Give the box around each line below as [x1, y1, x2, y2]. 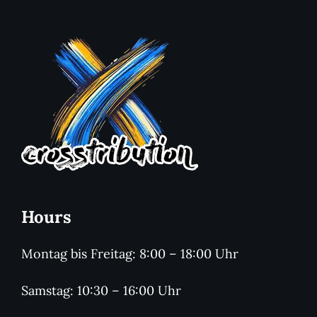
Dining [140, 6, 177, 21]
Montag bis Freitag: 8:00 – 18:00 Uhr [21, 246, 238, 263]
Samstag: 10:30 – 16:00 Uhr [21, 282, 181, 299]
